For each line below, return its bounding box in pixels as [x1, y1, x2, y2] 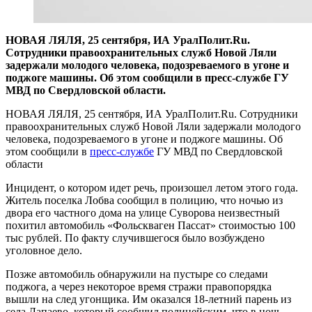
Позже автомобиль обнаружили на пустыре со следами [6, 268, 268, 281]
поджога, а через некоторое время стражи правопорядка [6, 281, 272, 293]
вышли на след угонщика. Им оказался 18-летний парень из [6, 293, 291, 306]
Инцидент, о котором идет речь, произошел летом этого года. [6, 182, 298, 194]
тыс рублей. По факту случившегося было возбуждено [6, 232, 265, 244]
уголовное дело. [6, 244, 82, 257]
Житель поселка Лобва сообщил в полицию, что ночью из [6, 194, 283, 207]
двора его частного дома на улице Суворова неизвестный [6, 207, 280, 219]
